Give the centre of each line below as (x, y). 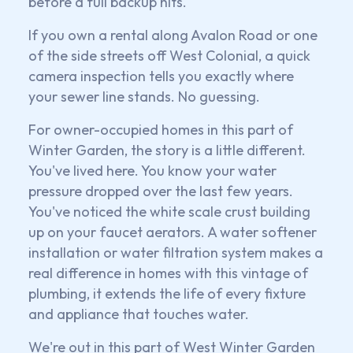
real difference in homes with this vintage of (168, 273)
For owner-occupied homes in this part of (161, 129)
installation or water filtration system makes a (176, 252)
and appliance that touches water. (139, 314)
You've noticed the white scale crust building (169, 211)
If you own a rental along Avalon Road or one (173, 35)
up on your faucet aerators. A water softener (173, 232)
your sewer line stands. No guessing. (144, 96)
